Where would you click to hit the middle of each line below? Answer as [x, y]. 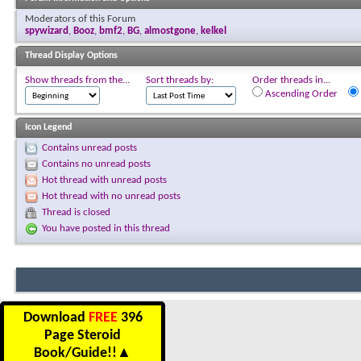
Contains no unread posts [96, 164]
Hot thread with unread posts [104, 180]
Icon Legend [48, 127]
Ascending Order [300, 93]
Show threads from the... [77, 80]
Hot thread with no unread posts [111, 196]
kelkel [214, 31]
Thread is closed [76, 212]
